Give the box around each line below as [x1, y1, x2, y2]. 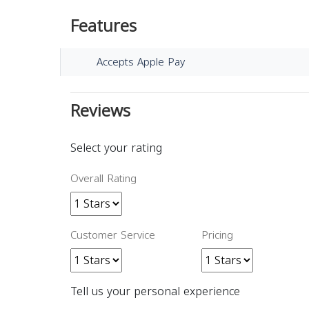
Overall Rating [70, 168, 137, 188]
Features [70, 10, 137, 42]
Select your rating [70, 137, 162, 159]
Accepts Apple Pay [96, 52, 185, 72]
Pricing [201, 225, 233, 245]
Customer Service [70, 225, 155, 245]
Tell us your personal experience [70, 280, 240, 302]
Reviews [70, 94, 130, 127]
